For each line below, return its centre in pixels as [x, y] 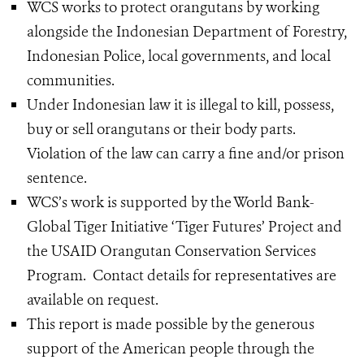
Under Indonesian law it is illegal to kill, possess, [180, 105]
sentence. [58, 178]
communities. [72, 80]
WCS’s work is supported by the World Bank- [171, 202]
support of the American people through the [171, 349]
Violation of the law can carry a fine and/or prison [186, 154]
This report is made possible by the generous [171, 324]
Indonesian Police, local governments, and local [179, 56]
